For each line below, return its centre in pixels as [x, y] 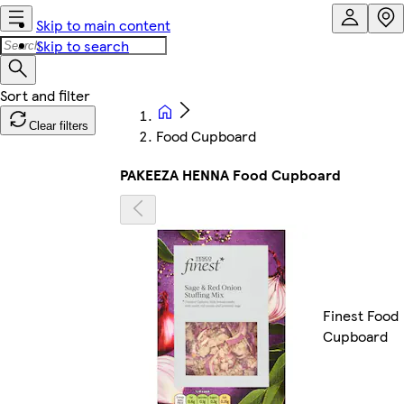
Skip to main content [103, 25]
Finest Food [361, 316]
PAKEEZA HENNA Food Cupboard [230, 174]
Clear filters [59, 126]
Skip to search [83, 46]
